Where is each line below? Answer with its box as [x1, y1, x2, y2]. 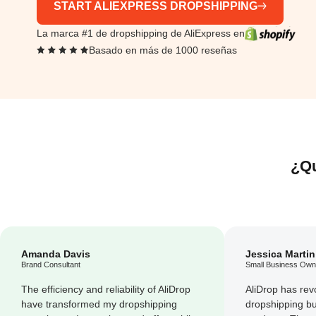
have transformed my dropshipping [21, 298, 177, 310]
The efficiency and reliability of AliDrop [21, 283, 190, 295]
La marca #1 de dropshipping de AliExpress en [37, 28, 245, 39]
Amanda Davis [21, 248, 90, 260]
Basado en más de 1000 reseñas [88, 44, 237, 56]
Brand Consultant [21, 260, 80, 269]
